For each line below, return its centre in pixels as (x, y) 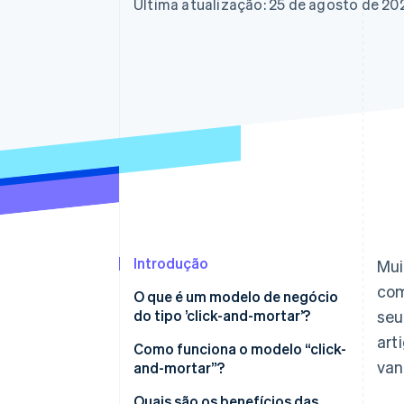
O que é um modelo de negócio (236, 297)
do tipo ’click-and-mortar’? (222, 316)
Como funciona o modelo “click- (240, 349)
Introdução (171, 263)
